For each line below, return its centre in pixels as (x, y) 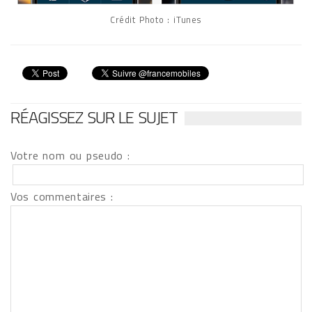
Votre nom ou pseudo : (70, 156)
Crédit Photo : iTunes (156, 20)
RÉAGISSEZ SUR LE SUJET (94, 117)
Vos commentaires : (62, 197)
